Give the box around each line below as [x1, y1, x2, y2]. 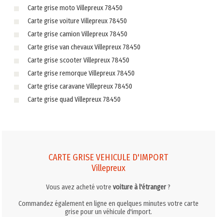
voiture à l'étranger [113, 183, 167, 191]
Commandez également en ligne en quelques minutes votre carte [18, 199, 199, 208]
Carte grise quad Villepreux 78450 [27, 95, 121, 104]
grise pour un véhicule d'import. [64, 207, 152, 216]
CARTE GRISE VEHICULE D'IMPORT [48, 152, 169, 163]
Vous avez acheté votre [46, 183, 113, 191]
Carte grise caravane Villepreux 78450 [27, 82, 132, 91]
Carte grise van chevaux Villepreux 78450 [27, 43, 140, 52]
